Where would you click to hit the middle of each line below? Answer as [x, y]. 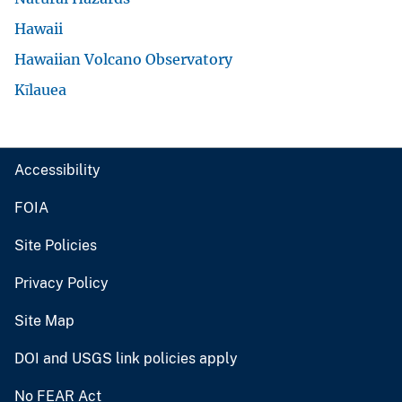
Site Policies [56, 245]
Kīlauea [40, 89]
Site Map [44, 320]
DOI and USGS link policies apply [126, 358]
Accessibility [57, 170]
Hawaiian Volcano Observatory [123, 59]
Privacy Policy [61, 283]
